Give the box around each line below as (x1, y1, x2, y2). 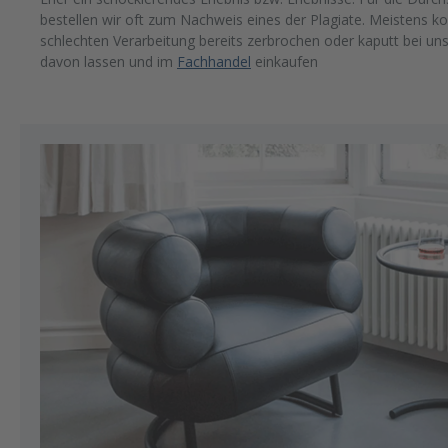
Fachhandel (177, 52, 251, 72)
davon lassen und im (40, 52, 177, 72)
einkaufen (251, 52, 318, 72)
